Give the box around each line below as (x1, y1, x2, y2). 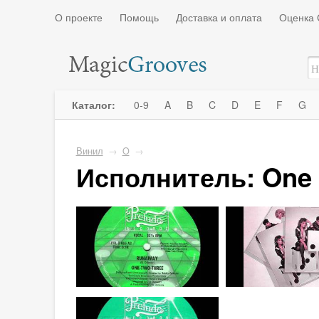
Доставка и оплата (175, 10, 262, 24)
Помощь (119, 10, 159, 24)
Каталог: (71, 98, 118, 112)
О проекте (54, 10, 103, 24)
